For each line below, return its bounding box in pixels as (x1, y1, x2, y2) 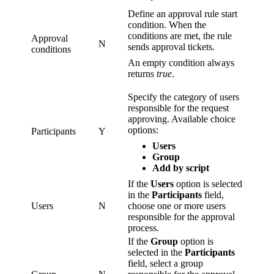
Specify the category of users (128, 91, 239, 102)
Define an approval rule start (128, 8, 237, 19)
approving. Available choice (128, 113, 235, 124)
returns (128, 68, 157, 79)
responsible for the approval (128, 211, 235, 222)
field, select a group (128, 257, 203, 268)
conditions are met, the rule (128, 30, 232, 41)
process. (128, 222, 159, 233)
